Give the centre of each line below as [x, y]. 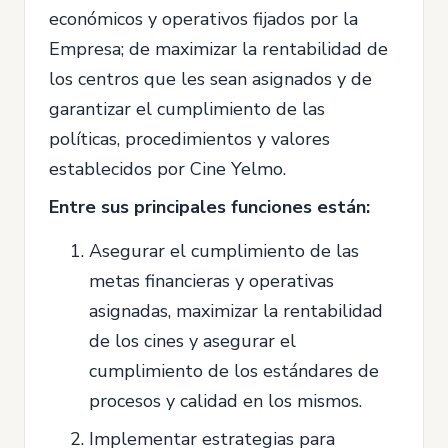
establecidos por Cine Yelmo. [167, 169]
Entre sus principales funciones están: [209, 207]
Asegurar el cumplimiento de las [224, 251]
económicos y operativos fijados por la [203, 19]
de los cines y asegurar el [192, 341]
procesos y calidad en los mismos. [225, 401]
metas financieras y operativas [211, 281]
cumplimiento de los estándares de [234, 371]
